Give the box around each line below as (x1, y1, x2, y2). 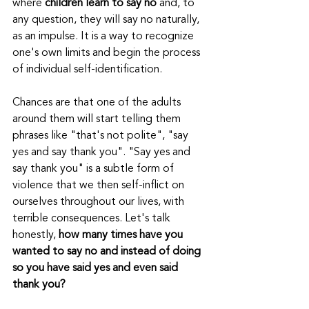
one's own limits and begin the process (12, 48, 203, 59)
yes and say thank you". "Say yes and (12, 147, 193, 158)
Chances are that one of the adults (12, 97, 183, 108)
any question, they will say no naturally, (12, 14, 202, 26)
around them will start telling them (12, 114, 183, 125)
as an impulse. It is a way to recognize (12, 31, 197, 42)
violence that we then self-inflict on (12, 180, 187, 191)
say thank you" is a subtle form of (12, 163, 177, 175)
